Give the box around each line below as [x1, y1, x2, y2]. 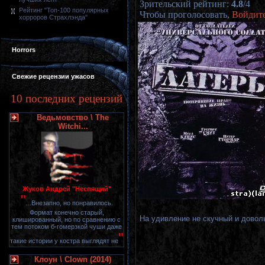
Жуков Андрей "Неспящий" [22, 185, 111, 192]
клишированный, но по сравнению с [12, 216, 121, 223]
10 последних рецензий [11, 92, 122, 105]
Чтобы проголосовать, [140, 9, 232, 20]
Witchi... [57, 122, 88, 131]
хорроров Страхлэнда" [19, 14, 88, 21]
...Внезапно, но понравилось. [25, 199, 113, 206]
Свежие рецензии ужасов [12, 73, 95, 80]
